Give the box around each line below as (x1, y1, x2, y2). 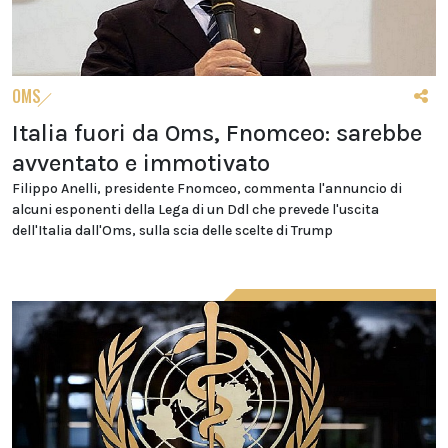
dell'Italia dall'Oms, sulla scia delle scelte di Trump (12, 222, 333, 240)
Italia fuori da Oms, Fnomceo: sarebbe (12, 119, 422, 148)
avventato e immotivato (12, 149, 270, 178)
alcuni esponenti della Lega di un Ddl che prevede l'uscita (12, 201, 379, 219)
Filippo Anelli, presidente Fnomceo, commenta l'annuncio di (12, 180, 402, 198)
